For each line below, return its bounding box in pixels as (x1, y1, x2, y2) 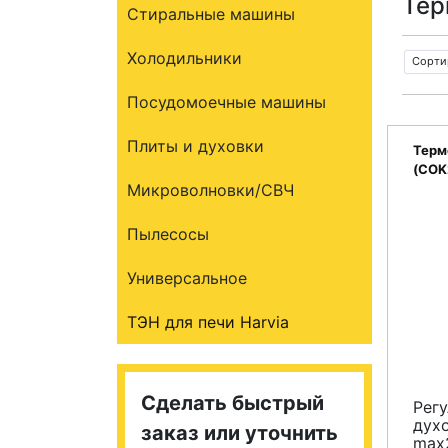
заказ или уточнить (141, 421, 338, 445)
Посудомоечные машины (127, 92, 326, 112)
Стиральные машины (127, 4, 295, 24)
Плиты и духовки (127, 136, 264, 156)
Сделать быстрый (141, 391, 324, 415)
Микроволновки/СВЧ (127, 180, 294, 200)
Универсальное (127, 268, 247, 288)
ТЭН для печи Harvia (127, 312, 289, 332)
